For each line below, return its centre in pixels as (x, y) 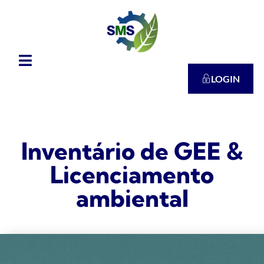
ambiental (132, 199)
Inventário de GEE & (132, 151)
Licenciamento (132, 175)
